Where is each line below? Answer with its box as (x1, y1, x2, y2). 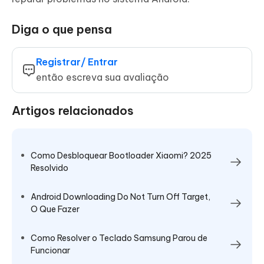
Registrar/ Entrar (36, 56, 118, 68)
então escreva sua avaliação (36, 71, 169, 84)
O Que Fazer (31, 204, 80, 215)
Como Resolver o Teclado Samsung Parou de (31, 233, 207, 244)
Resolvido (31, 163, 68, 174)
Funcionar (31, 245, 70, 256)
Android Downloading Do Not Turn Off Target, (31, 192, 210, 203)
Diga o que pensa (12, 22, 112, 37)
